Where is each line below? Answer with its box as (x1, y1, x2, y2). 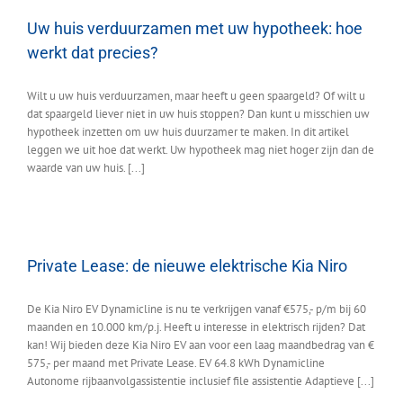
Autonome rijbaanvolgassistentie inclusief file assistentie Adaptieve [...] (27, 373, 374, 390)
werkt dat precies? (27, 43, 158, 63)
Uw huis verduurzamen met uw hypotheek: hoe (27, 19, 363, 39)
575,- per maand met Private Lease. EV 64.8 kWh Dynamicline (27, 355, 325, 372)
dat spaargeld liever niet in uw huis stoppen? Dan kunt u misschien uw (27, 106, 370, 122)
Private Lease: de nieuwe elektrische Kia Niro (27, 256, 347, 276)
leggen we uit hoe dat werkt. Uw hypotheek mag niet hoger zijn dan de (27, 142, 374, 158)
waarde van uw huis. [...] (27, 160, 145, 176)
